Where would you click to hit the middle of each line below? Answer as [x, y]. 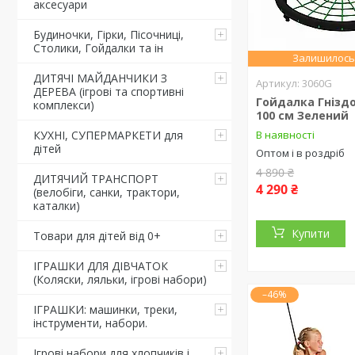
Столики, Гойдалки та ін [98, 48]
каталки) [57, 206]
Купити [311, 233]
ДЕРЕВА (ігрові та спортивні [109, 92]
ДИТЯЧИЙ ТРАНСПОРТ [96, 179]
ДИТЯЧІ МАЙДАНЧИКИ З [100, 78]
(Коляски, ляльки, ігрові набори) [120, 279]
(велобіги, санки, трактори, [107, 192]
